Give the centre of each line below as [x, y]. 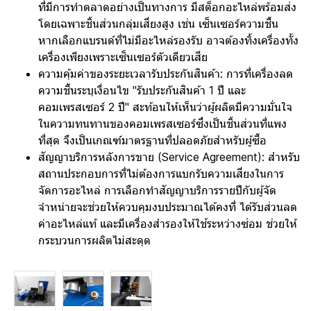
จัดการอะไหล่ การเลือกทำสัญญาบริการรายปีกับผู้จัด [157, 190]
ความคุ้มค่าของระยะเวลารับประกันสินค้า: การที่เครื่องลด [166, 73]
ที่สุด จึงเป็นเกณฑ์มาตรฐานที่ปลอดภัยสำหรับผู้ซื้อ [152, 140]
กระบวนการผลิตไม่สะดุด [94, 240]
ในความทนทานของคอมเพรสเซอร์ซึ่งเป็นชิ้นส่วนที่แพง [162, 123]
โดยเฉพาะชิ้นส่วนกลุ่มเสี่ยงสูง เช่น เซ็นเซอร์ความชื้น [158, 23]
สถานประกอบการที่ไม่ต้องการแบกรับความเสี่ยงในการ [161, 173]
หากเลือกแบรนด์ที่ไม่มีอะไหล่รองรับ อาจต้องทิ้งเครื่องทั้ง [168, 40]
